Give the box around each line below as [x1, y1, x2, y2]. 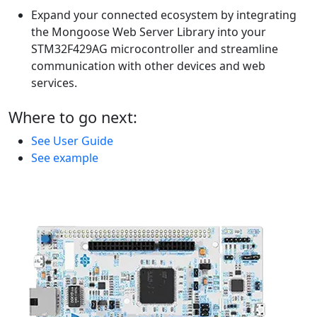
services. [31, 75, 77, 91]
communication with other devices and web [31, 58, 265, 74]
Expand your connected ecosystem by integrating [31, 7, 296, 23]
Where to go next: [8, 107, 137, 128]
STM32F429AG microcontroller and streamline [31, 41, 278, 57]
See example [31, 150, 98, 166]
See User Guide [31, 133, 113, 149]
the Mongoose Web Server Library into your [31, 24, 266, 40]
